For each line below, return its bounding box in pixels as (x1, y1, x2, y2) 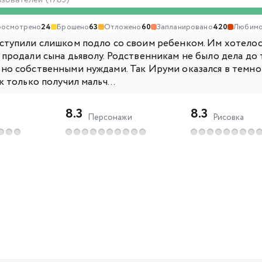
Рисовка (212, 111, 244, 123)
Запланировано (156, 21, 213, 33)
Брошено (57, 21, 89, 33)
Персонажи (87, 111, 132, 123)
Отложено (104, 21, 142, 33)
